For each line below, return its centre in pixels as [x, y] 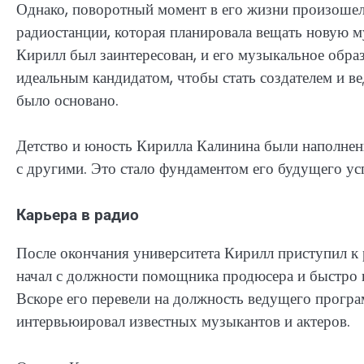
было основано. [67, 100]
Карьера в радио [78, 215]
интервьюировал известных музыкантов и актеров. [183, 321]
